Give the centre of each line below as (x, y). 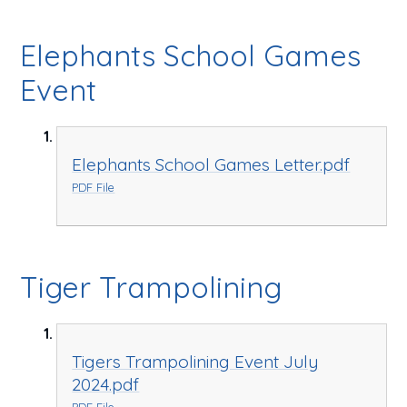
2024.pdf (106, 384)
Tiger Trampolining (151, 287)
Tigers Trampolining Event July (195, 361)
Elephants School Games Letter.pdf (211, 165)
